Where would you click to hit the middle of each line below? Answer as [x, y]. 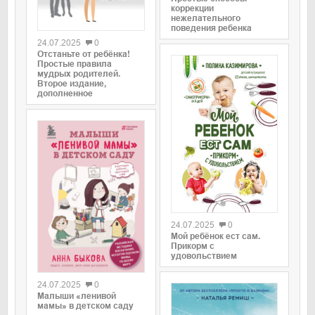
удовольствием [204, 256]
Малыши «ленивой [77, 296]
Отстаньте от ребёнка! [84, 54]
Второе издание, [72, 84]
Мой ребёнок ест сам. [215, 236]
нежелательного [205, 18]
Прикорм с [192, 246]
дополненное [65, 94]
